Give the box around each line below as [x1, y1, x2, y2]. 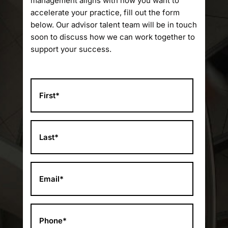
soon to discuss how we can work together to [30, 32, 195, 42]
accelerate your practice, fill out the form [30, 8, 180, 17]
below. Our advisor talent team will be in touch [30, 20, 197, 30]
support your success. [30, 44, 111, 54]
